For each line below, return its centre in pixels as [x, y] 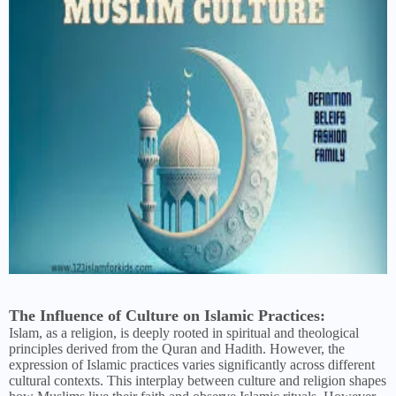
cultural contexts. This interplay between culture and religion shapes [198, 381]
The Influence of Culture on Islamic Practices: [167, 316]
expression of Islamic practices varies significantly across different [192, 365]
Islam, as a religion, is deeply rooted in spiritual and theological [184, 333]
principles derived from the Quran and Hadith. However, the [177, 349]
